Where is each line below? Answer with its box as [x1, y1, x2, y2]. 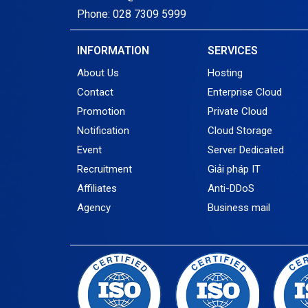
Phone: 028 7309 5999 [77, 8, 186, 21]
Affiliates [77, 182, 117, 195]
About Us [77, 67, 119, 80]
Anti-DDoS [208, 182, 254, 195]
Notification [77, 124, 129, 137]
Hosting [208, 67, 243, 80]
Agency [77, 201, 111, 214]
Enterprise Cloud [208, 86, 282, 99]
